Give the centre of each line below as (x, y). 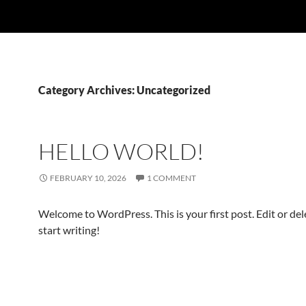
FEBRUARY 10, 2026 (88, 178)
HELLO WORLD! (121, 151)
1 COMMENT (171, 178)
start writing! (69, 230)
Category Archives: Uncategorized (124, 90)
